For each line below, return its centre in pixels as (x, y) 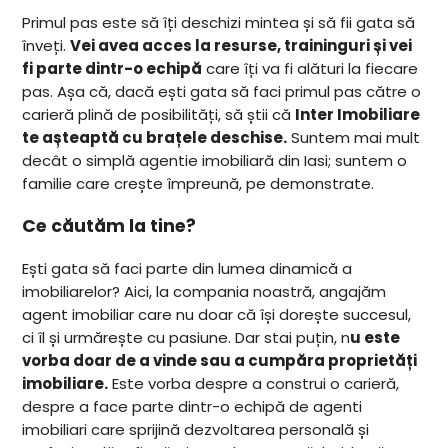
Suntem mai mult (354, 138)
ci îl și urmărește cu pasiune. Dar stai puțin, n (186, 337)
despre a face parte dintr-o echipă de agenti (192, 406)
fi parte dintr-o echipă (112, 69)
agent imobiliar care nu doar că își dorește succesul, (217, 314)
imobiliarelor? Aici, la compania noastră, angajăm (204, 291)
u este (375, 337)
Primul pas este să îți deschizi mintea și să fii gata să (219, 23)
